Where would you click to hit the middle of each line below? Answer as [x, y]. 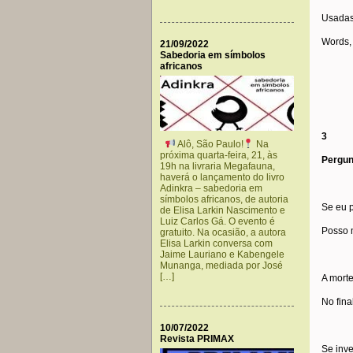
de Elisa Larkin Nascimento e [223, 210]
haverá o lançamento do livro [222, 177]
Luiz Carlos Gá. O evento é [217, 221]
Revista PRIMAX [197, 339]
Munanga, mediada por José [221, 266]
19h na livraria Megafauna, [217, 166]
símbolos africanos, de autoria [224, 199]
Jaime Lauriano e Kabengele [222, 255]
